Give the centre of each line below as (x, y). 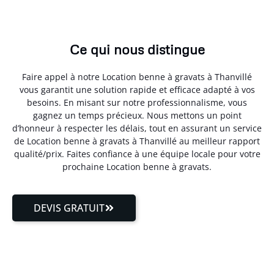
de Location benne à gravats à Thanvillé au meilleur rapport (137, 141)
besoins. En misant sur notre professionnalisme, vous (137, 103)
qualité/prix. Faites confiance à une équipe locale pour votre (137, 154)
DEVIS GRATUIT (69, 208)
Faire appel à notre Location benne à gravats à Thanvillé (137, 77)
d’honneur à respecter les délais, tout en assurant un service (137, 128)
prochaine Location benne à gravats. (137, 167)
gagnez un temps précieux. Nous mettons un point (137, 116)
